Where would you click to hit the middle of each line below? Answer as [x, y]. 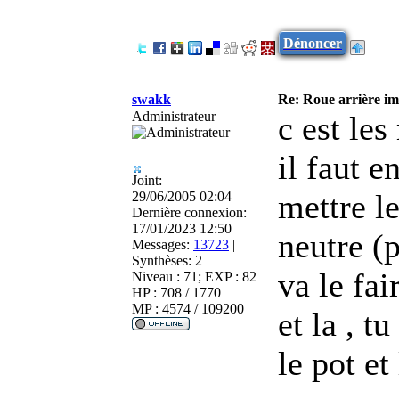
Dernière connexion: [189, 212]
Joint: [147, 180]
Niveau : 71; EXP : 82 [194, 276]
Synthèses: [162, 260]
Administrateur [174, 116]
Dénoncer [313, 43]
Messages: [161, 244]
